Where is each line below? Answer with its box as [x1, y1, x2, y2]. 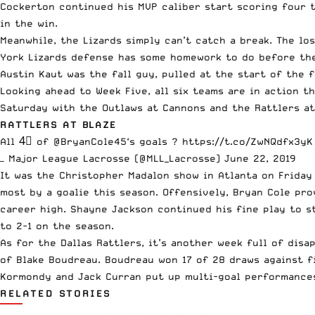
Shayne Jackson [70, 202, 153, 214]
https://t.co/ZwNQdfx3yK [182, 135, 313, 147]
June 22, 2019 [224, 152, 296, 164]
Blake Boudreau [16, 253, 98, 265]
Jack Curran [78, 270, 141, 282]
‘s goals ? [127, 135, 182, 147]
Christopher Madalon [59, 169, 169, 181]
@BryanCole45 [53, 135, 127, 147]
